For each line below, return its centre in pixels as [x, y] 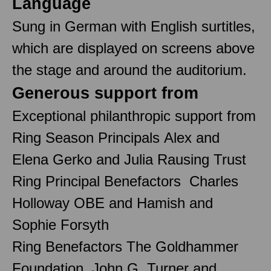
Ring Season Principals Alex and [116, 137]
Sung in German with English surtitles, [134, 26]
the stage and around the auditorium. [129, 70]
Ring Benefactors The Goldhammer [125, 246]
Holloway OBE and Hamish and [113, 203]
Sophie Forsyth [60, 224]
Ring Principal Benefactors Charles [125, 181]
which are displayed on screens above [133, 48]
